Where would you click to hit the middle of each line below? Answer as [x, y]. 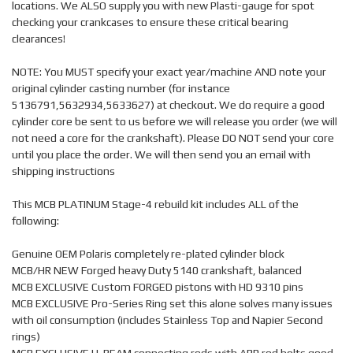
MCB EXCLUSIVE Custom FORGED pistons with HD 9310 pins [158, 287]
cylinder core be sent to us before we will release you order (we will [175, 121]
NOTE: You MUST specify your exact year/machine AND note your [169, 72]
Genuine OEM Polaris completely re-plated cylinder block [148, 254]
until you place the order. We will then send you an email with [161, 154]
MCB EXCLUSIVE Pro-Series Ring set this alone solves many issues [172, 303]
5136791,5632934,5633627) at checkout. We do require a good [168, 105]
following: [35, 221]
